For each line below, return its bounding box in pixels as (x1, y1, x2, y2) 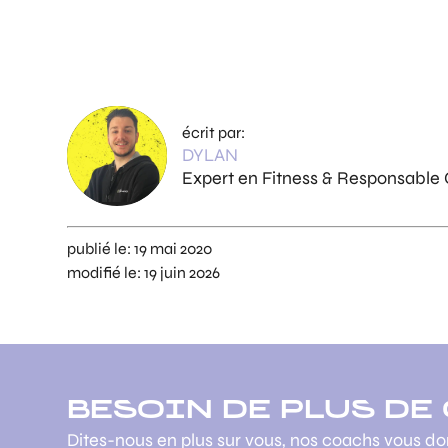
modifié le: (67, 263, 145, 283)
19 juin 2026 (144, 263, 221, 283)
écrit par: (182, 122, 246, 142)
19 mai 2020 (134, 239, 213, 259)
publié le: (67, 239, 135, 259)
